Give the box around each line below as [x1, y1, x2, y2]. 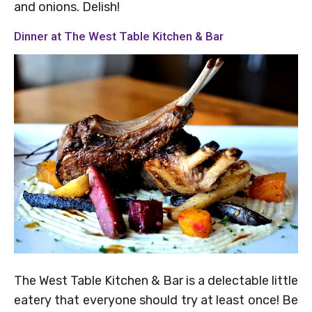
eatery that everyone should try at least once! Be [14, 292, 298, 309]
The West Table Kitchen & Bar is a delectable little [14, 273, 298, 289]
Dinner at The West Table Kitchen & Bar [14, 29, 224, 44]
